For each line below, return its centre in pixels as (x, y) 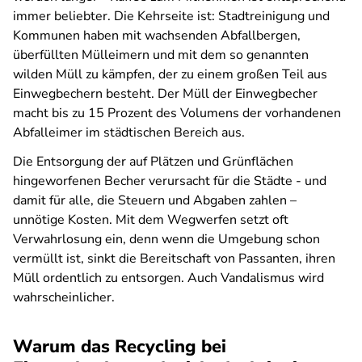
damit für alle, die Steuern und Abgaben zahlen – (155, 200)
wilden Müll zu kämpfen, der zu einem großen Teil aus (170, 74)
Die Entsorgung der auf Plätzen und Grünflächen (153, 162)
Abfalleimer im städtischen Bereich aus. (129, 133)
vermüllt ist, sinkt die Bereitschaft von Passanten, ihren (174, 259)
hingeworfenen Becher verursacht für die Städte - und (170, 181)
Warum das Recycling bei (120, 347)
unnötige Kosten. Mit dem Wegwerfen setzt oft (151, 220)
